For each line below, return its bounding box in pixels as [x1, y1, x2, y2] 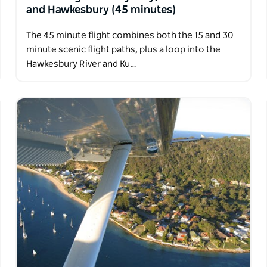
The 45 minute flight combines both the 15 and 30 [26, 31, 233, 41]
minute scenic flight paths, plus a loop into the [26, 45, 221, 55]
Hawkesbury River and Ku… [26, 60, 136, 69]
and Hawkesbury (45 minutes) [26, 5, 176, 16]
